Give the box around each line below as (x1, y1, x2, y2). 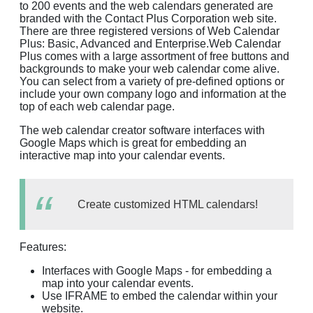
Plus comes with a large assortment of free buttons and (20, 50, 289, 62)
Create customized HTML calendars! (78, 198, 258, 210)
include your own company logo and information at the (20, 87, 286, 100)
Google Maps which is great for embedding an (20, 136, 247, 149)
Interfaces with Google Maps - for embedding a (42, 264, 272, 277)
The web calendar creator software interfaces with (20, 124, 265, 136)
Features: (20, 240, 66, 253)
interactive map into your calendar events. (20, 149, 225, 161)
